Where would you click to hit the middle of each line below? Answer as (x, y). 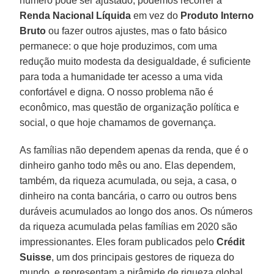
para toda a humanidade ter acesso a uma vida (121, 76)
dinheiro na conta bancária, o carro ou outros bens (128, 196)
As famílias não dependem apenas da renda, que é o (134, 150)
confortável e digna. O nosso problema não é (117, 92)
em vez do (156, 15)
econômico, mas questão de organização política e (130, 107)
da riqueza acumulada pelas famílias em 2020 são (129, 226)
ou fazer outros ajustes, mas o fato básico (137, 31)
